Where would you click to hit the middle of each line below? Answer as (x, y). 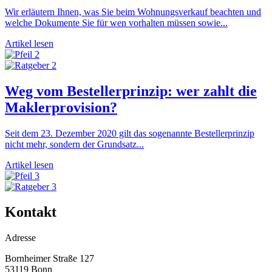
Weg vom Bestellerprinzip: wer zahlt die (131, 91)
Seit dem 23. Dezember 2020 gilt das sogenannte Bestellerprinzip (130, 133)
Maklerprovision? (61, 107)
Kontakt (31, 212)
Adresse (20, 238)
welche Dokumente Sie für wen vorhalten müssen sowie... (116, 22)
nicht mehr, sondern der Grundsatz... (74, 144)
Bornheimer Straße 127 (49, 259)
